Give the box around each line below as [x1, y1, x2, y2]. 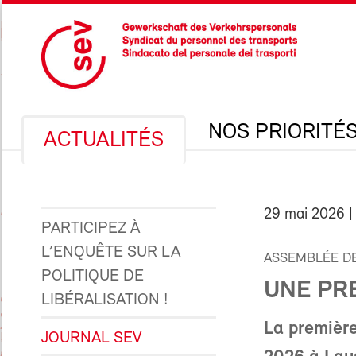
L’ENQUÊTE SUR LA [41, 244, 180, 261]
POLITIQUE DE [41, 268, 144, 284]
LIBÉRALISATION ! [41, 292, 168, 308]
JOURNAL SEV [41, 330, 141, 346]
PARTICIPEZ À [41, 220, 140, 237]
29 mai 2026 [264, 207, 345, 222]
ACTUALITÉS [44, 130, 164, 152]
